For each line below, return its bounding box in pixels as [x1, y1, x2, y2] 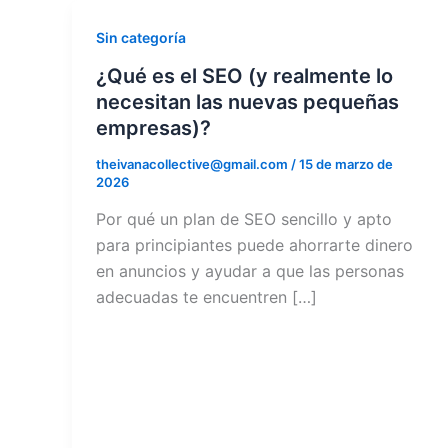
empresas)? [96, 115, 211, 140]
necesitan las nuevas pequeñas [96, 89, 399, 114]
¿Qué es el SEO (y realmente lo [96, 63, 393, 88]
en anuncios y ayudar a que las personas [96, 261, 404, 282]
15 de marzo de [299, 155, 393, 172]
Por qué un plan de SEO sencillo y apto [96, 209, 392, 230]
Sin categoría [96, 29, 186, 46]
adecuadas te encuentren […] [96, 287, 317, 308]
